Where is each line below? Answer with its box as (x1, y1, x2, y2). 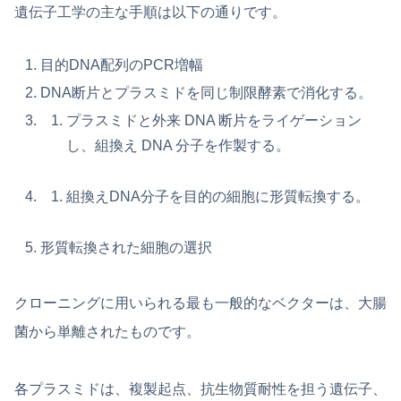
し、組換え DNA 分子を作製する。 (66, 137, 291, 153)
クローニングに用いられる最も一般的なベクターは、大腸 (14, 294, 387, 311)
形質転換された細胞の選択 (40, 239, 213, 255)
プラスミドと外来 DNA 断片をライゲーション (66, 112, 363, 128)
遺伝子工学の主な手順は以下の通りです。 (14, 4, 286, 20)
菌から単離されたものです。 (14, 323, 200, 339)
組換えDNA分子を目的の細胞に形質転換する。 (66, 188, 371, 204)
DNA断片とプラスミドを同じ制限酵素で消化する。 (40, 84, 373, 100)
